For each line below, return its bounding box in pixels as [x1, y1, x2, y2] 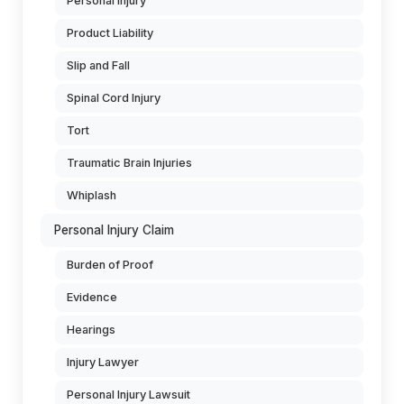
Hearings [67, 323, 115, 336]
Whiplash [67, 188, 116, 202]
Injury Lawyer [67, 355, 139, 369]
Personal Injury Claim [54, 223, 174, 237]
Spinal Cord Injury [67, 91, 161, 105]
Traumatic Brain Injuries [67, 156, 192, 170]
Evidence [67, 290, 117, 304]
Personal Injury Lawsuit [67, 388, 190, 401]
